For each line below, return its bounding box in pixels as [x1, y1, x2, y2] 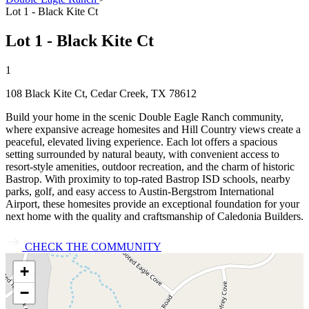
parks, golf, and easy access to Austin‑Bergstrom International [6, 185, 274, 197]
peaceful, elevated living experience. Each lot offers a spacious [6, 135, 277, 148]
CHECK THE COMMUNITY [25, 240, 161, 252]
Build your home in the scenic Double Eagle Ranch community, [6, 110, 283, 123]
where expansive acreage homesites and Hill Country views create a [6, 123, 301, 135]
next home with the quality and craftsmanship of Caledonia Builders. [6, 210, 303, 222]
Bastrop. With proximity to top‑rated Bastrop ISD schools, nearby [6, 172, 290, 185]
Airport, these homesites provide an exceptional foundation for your [6, 197, 299, 210]
